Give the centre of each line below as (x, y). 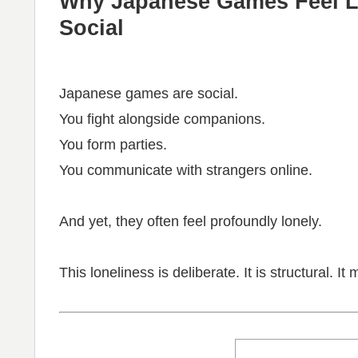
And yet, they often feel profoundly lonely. (191, 221)
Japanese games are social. (149, 93)
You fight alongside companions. (162, 119)
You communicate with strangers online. (186, 170)
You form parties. (113, 144)
